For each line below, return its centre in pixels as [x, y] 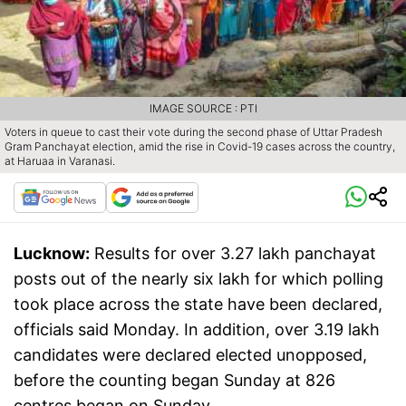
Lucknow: [52, 254]
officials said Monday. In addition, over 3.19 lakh [197, 330]
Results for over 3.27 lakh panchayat [235, 254]
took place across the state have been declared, [198, 304]
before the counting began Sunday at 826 [174, 381]
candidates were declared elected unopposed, [190, 355]
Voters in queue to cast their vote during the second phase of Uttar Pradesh [193, 132]
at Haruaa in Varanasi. [60, 161]
